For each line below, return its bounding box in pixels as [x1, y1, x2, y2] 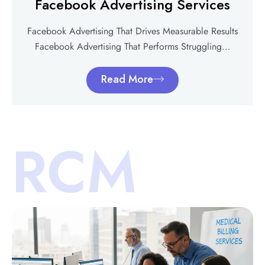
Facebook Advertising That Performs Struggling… [35, 39, 230, 53]
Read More [101, 71, 153, 87]
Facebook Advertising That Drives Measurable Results [27, 24, 238, 38]
